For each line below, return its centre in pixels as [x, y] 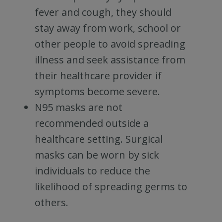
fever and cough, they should [103, 12]
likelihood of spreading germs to [111, 187]
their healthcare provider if [98, 76]
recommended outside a [92, 123]
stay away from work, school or [108, 28]
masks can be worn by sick [97, 155]
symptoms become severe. [97, 91]
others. [52, 202]
